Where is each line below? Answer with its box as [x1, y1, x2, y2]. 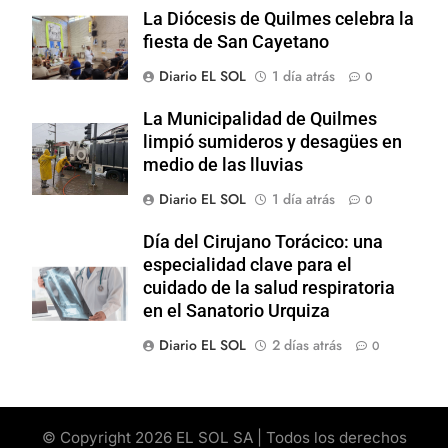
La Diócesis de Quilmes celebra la [143, 8, 414, 29]
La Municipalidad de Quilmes [143, 108, 377, 129]
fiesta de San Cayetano [143, 31, 329, 52]
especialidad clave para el [143, 254, 352, 275]
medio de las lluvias [143, 154, 303, 175]
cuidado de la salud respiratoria [143, 277, 395, 298]
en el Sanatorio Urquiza [143, 300, 330, 321]
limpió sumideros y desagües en [143, 131, 402, 152]
